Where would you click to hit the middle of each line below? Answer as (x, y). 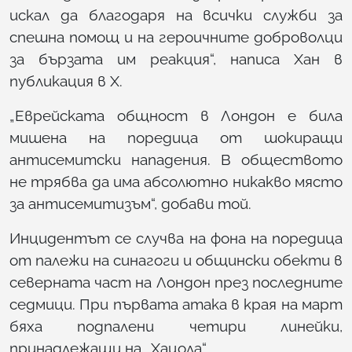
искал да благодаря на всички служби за (176, 15)
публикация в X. (66, 81)
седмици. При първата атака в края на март (176, 304)
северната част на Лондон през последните (176, 282)
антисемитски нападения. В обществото (176, 159)
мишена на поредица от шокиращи (176, 137)
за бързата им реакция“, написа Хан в (176, 59)
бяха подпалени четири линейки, (176, 326)
